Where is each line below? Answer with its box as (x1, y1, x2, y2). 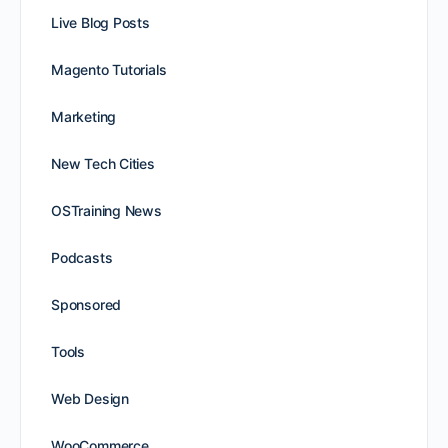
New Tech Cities (51, 154, 155, 172)
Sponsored (51, 295, 122, 313)
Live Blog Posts (51, 13, 150, 31)
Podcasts (51, 248, 113, 266)
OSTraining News (51, 201, 162, 219)
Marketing (51, 107, 117, 125)
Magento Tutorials (51, 60, 167, 78)
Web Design (51, 389, 129, 407)
